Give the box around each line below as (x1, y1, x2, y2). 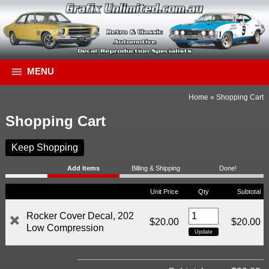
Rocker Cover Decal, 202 (26, 211, 134, 222)
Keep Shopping (11, 142, 78, 153)
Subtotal (237, 188, 261, 196)
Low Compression (26, 223, 104, 234)
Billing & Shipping (131, 165, 180, 172)
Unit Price (150, 188, 179, 196)
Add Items (67, 165, 100, 172)
